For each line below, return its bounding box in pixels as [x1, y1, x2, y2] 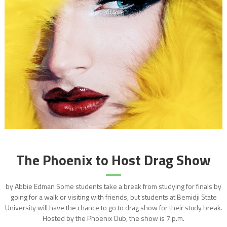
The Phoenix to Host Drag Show [16, 148, 211, 171]
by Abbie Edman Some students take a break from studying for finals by [6, 180, 221, 192]
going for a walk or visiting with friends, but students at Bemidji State [10, 191, 217, 202]
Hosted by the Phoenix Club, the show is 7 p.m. [43, 212, 184, 223]
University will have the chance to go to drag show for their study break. [5, 202, 222, 213]
